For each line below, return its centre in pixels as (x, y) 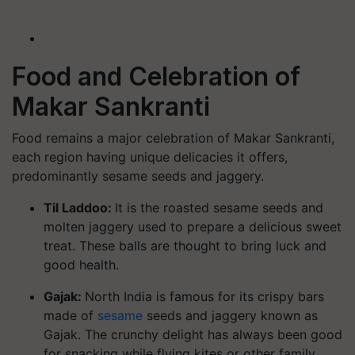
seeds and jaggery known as (230, 315)
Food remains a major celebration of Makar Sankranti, (173, 138)
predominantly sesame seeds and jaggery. (138, 176)
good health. (81, 265)
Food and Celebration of (156, 76)
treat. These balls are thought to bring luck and (185, 246)
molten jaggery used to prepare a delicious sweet (193, 227)
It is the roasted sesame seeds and (219, 208)
